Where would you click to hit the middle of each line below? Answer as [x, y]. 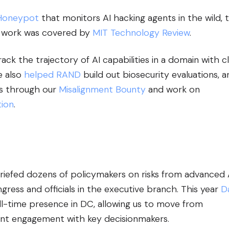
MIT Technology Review [141, 32]
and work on [173, 89]
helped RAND [52, 74]
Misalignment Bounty [102, 89]
